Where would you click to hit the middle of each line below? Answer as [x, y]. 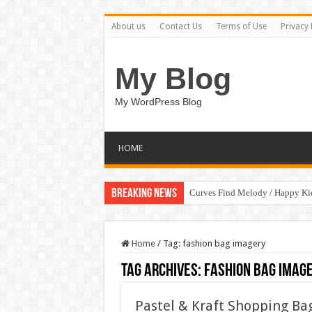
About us [128, 26]
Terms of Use [241, 26]
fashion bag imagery [224, 243]
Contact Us [180, 26]
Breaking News [144, 194]
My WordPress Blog [158, 102]
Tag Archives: [162, 271]
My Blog [173, 79]
